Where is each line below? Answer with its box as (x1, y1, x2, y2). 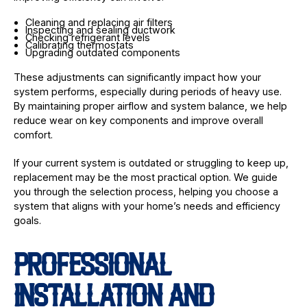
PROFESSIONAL (13, 254, 171, 283)
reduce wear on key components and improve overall (13, 114, 263, 126)
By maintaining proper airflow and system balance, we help (13, 99, 287, 112)
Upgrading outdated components (25, 46, 180, 58)
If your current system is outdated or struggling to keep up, (13, 157, 288, 169)
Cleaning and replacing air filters (25, 16, 173, 28)
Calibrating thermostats (25, 38, 134, 51)
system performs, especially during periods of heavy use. (13, 85, 282, 97)
